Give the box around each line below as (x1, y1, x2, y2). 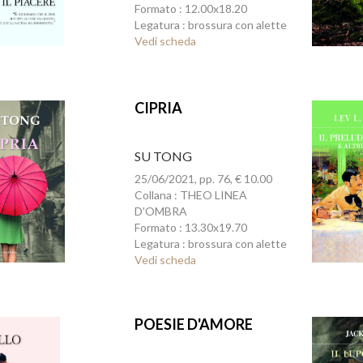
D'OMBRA (134, 204, 187, 218)
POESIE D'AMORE (134, 315, 253, 333)
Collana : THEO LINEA (134, 188, 247, 202)
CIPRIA (134, 99, 182, 117)
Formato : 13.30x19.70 (134, 220, 247, 234)
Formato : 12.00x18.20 (134, 2, 247, 15)
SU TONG (134, 148, 192, 164)
